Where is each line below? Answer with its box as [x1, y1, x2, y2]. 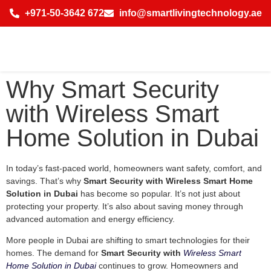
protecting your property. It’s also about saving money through [6, 201, 243, 212]
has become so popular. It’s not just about [78, 189, 240, 199]
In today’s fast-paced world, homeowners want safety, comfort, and [6, 163, 262, 174]
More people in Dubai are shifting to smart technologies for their [6, 235, 250, 246]
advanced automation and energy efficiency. [6, 214, 175, 224]
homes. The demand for [6, 248, 101, 258]
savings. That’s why [6, 176, 83, 186]
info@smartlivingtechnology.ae [119, 8, 262, 18]
